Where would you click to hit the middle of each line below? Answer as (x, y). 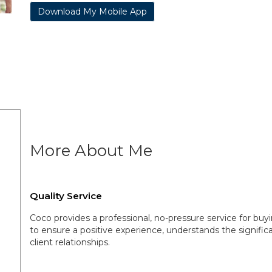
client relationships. (70, 242)
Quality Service (66, 196)
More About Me (91, 151)
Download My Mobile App (92, 11)
